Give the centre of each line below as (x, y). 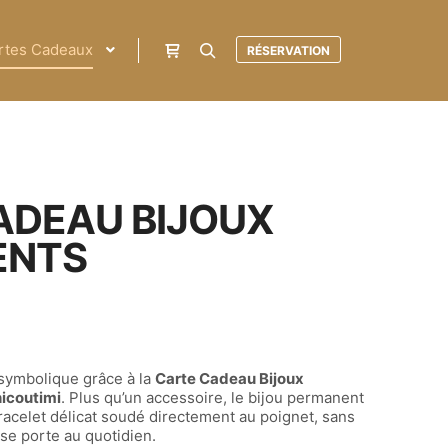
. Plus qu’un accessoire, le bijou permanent (213, 397)
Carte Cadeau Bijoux (230, 378)
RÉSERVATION (288, 50)
